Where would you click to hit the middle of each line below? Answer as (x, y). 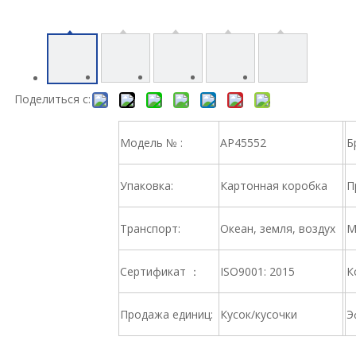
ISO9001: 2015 (257, 271)
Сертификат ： (160, 271)
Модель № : (151, 143)
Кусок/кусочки (259, 314)
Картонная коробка (274, 186)
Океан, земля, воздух (278, 228)
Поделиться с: (52, 99)
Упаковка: (147, 186)
